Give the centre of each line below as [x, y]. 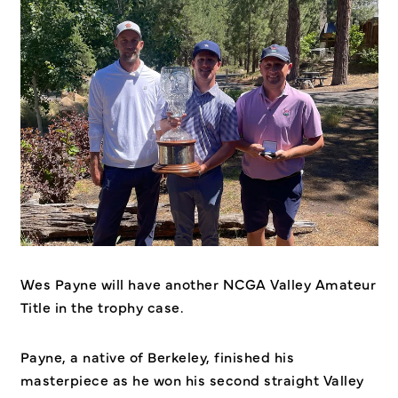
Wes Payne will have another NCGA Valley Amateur [198, 284]
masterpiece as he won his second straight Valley [192, 379]
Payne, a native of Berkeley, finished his [157, 356]
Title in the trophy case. [101, 307]
